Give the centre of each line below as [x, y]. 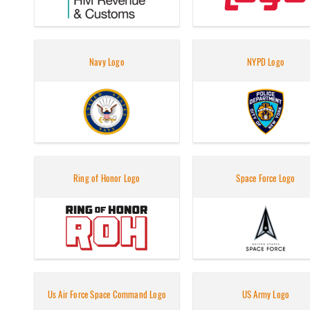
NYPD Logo [266, 62]
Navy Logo [107, 62]
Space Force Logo [266, 179]
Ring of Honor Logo [107, 179]
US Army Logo [266, 295]
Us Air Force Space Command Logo [107, 295]
